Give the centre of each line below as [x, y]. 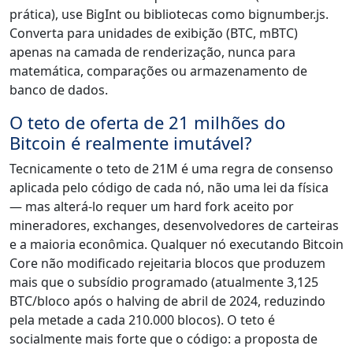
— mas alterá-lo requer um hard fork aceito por [152, 206]
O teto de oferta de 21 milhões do [147, 122]
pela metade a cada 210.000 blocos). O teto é [142, 320]
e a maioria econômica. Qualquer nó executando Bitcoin [176, 244]
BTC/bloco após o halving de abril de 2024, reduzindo [167, 301]
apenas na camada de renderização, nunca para [152, 52]
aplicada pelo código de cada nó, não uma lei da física [169, 187]
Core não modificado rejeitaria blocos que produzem [167, 263]
